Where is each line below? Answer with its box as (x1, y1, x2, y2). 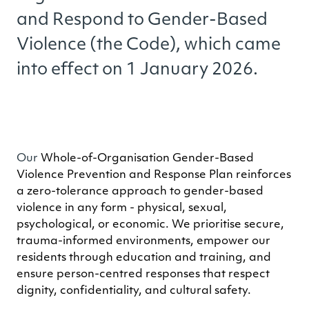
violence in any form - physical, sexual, (17, 202, 227, 214)
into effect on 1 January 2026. (17, 61, 258, 79)
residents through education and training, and (17, 252, 271, 263)
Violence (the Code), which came (17, 37, 281, 54)
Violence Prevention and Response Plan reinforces (17, 169, 291, 181)
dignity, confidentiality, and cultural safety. (17, 285, 251, 297)
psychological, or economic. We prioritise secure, (17, 219, 284, 230)
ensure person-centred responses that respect (17, 268, 270, 280)
